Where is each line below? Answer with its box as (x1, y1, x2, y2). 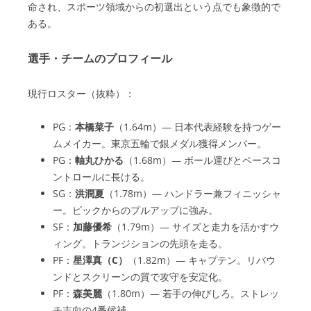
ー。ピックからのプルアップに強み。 (53, 203, 218, 217)
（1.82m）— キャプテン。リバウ (128, 253, 276, 267)
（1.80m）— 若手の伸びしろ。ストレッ (102, 287, 279, 300)
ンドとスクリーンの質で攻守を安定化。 (53, 270, 228, 283)
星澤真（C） (73, 253, 128, 267)
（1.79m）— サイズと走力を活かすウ (112, 220, 279, 233)
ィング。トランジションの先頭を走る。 (53, 237, 228, 250)
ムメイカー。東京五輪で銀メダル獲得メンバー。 (53, 137, 267, 150)
